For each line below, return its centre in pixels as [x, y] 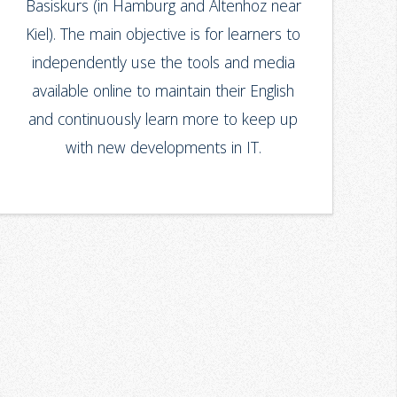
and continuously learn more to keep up [163, 118]
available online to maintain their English [163, 90]
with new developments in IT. [163, 147]
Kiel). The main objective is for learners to [163, 33]
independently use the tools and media [163, 62]
